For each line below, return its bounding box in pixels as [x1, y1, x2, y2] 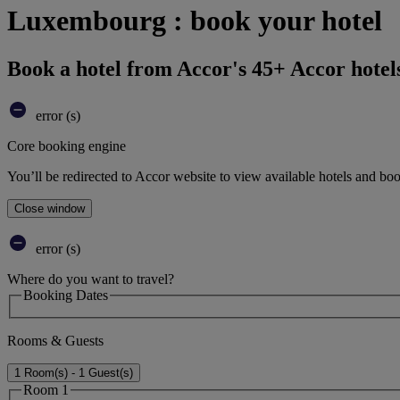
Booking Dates [23, 287, 108, 303]
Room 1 [23, 382, 69, 398]
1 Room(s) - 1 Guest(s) [14, 366, 133, 380]
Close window [14, 201, 85, 215]
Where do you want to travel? [7, 271, 174, 287]
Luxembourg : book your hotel [7, 4, 382, 37]
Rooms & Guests [7, 333, 104, 349]
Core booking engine [7, 137, 126, 154]
